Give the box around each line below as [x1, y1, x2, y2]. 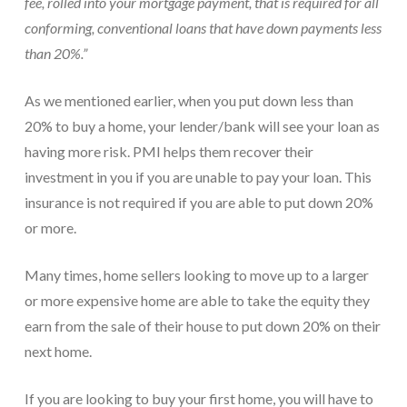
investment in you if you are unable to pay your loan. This [24, 168, 372, 186]
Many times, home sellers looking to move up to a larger [24, 266, 369, 284]
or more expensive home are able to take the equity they [24, 292, 370, 310]
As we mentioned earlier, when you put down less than [24, 92, 353, 110]
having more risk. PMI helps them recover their [24, 143, 313, 161]
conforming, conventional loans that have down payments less [24, 19, 382, 37]
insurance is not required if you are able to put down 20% [24, 194, 373, 212]
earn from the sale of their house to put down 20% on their [24, 317, 381, 335]
